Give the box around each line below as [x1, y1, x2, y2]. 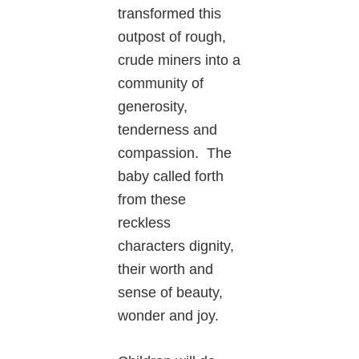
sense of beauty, [118, 284, 224, 301]
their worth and [118, 260, 214, 277]
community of [118, 75, 204, 91]
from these [118, 191, 187, 208]
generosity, [118, 98, 188, 115]
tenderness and [118, 121, 218, 138]
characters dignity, [118, 237, 235, 254]
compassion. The [118, 144, 232, 161]
